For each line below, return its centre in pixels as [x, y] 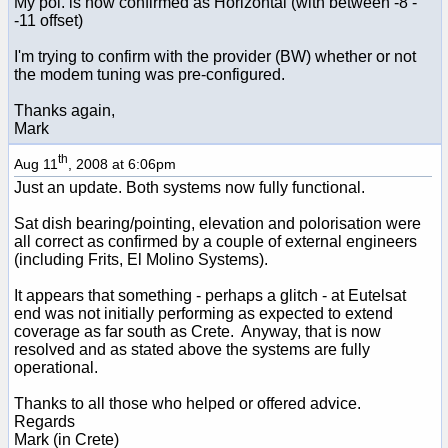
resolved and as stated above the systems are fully [192, 349]
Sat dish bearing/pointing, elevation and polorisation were [217, 223]
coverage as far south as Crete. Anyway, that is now [197, 331]
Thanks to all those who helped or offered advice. [187, 403]
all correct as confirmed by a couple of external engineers [215, 241]
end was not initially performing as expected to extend [203, 313]
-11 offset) [48, 20]
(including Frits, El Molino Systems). [141, 259]
